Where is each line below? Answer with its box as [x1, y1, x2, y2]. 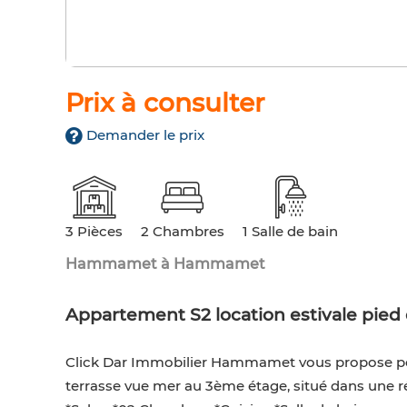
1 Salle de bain [243, 223, 338, 241]
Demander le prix [86, 126, 204, 144]
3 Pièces [65, 223, 123, 241]
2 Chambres [141, 223, 224, 241]
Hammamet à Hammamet [65, 255, 265, 273]
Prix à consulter [65, 87, 264, 119]
